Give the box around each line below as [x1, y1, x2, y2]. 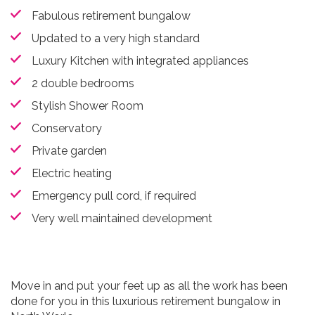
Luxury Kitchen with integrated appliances [32, 54, 249, 67]
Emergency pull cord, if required [32, 189, 196, 202]
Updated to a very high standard [32, 32, 200, 45]
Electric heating [32, 167, 112, 180]
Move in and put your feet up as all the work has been [11, 279, 288, 292]
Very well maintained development [32, 212, 212, 225]
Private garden [32, 144, 107, 157]
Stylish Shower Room [32, 99, 143, 112]
